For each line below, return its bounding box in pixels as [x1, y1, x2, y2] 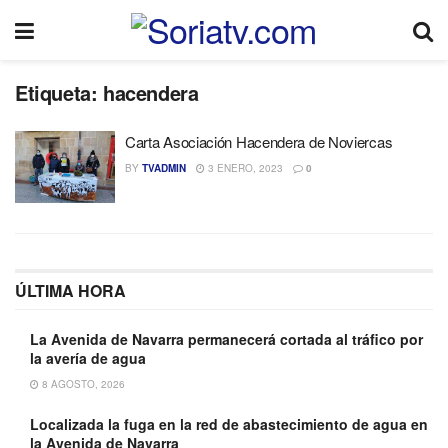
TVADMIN [142, 161, 186, 175]
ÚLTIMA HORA [15, 278, 126, 302]
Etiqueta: [15, 78, 103, 107]
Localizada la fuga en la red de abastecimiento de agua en [30, 413, 428, 434]
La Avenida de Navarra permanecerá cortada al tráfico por [30, 328, 423, 349]
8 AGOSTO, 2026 [39, 376, 125, 391]
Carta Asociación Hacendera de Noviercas [125, 131, 393, 152]
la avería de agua [30, 347, 146, 368]
